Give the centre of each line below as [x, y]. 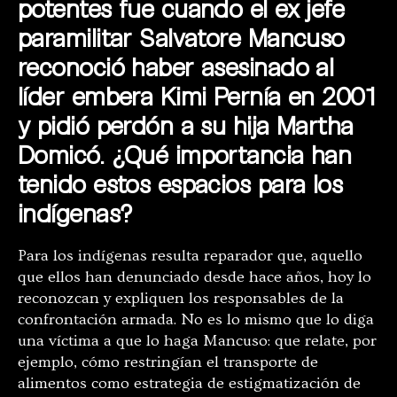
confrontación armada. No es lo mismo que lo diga [196, 320]
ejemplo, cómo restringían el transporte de [168, 362]
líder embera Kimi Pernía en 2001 [197, 96]
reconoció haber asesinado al [176, 67]
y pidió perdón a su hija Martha [186, 125]
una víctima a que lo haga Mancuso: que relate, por [197, 341]
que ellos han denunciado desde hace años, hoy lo [195, 277]
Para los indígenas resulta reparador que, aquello [190, 256]
